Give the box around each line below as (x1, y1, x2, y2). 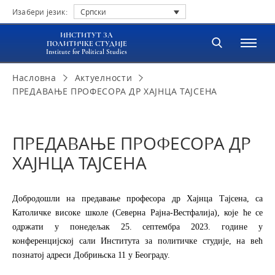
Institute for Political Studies (46, 48, 128, 56)
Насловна (12, 72, 56, 83)
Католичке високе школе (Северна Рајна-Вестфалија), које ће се (12, 208, 263, 218)
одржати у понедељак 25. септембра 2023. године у (12, 222, 263, 232)
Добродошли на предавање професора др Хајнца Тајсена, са (12, 194, 263, 204)
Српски (80, 7, 106, 17)
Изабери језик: (12, 7, 68, 17)
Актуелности (74, 72, 133, 83)
